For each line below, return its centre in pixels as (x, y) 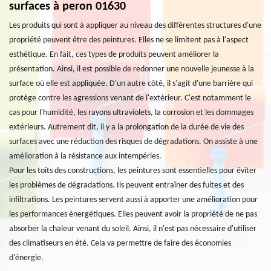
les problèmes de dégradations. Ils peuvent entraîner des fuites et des (126, 185)
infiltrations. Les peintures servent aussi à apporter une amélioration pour (133, 200)
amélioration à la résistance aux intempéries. (85, 156)
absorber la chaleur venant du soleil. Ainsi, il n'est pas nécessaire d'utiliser (133, 229)
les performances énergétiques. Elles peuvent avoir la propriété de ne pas (133, 214)
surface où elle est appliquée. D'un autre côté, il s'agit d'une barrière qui (131, 84)
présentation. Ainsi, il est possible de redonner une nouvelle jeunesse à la (132, 69)
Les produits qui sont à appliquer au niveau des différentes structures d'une (135, 26)
